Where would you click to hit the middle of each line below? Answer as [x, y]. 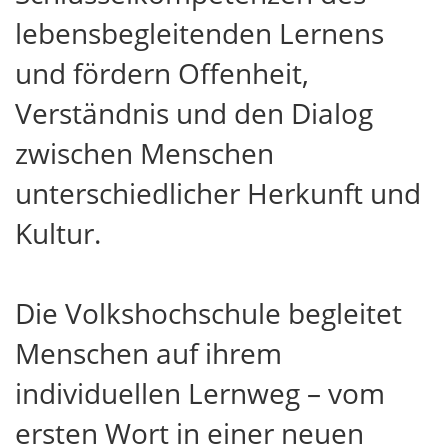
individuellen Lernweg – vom [200, 393]
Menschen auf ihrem [148, 353]
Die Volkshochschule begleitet [208, 313]
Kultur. [58, 233]
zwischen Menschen [144, 153]
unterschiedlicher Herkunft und [218, 193]
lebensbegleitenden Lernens [199, 33]
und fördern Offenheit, [162, 73]
